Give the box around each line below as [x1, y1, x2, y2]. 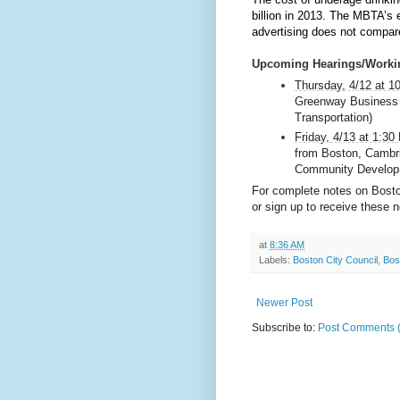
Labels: [259, 254, 293, 266]
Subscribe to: [252, 321, 318, 335]
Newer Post [256, 296, 312, 310]
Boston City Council [293, 254, 378, 266]
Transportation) [295, 111, 372, 125]
